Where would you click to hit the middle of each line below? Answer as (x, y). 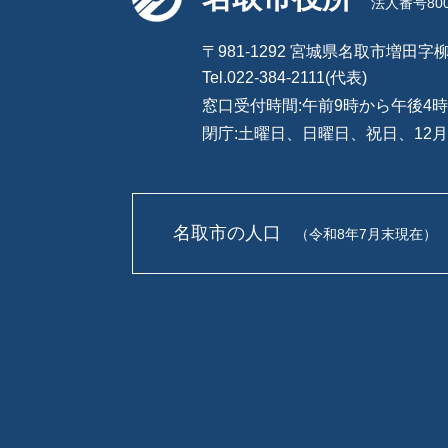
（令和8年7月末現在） (366, 234)
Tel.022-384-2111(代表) (284, 77)
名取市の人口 (227, 233)
